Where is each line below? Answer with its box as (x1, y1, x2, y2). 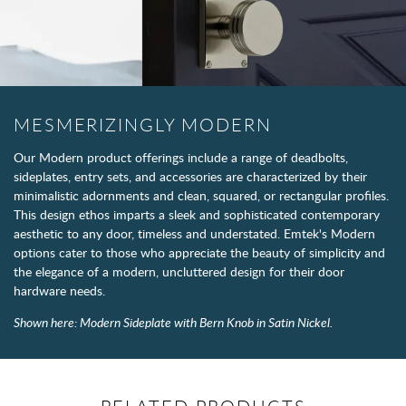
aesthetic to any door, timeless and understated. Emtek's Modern (14, 224, 375, 242)
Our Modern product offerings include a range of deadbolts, (14, 148, 348, 166)
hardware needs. (14, 281, 105, 299)
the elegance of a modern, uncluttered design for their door (14, 262, 344, 280)
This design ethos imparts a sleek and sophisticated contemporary (14, 205, 380, 223)
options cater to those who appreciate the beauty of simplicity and (14, 243, 385, 261)
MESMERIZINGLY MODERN (14, 111, 272, 137)
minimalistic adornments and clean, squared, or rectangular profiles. (14, 186, 389, 204)
